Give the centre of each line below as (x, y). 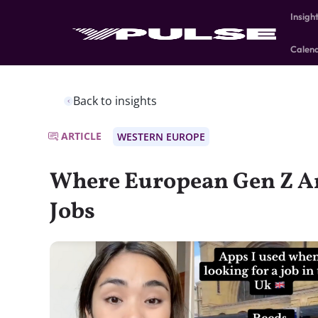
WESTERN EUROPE (161, 137)
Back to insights (115, 101)
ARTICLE (81, 136)
